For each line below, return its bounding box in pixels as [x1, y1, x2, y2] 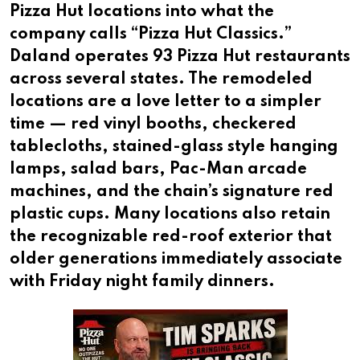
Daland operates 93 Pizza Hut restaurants [10, 48, 350, 65]
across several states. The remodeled [10, 71, 313, 88]
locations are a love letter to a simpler [10, 93, 321, 110]
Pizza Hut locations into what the [10, 3, 274, 20]
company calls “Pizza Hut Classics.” [10, 26, 292, 43]
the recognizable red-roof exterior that [10, 228, 332, 245]
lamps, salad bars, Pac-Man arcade [10, 161, 307, 178]
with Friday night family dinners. [10, 273, 275, 290]
